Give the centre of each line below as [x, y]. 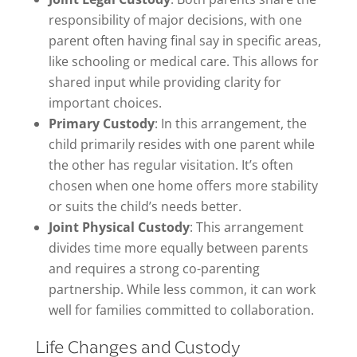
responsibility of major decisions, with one [175, 20]
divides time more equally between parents [178, 248]
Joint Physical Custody [119, 227]
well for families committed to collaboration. [181, 310]
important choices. [105, 103]
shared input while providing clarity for [165, 82]
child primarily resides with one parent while [181, 144]
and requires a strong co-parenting [154, 269]
